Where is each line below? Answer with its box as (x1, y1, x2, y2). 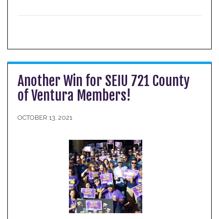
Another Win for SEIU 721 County (18, 72, 190, 89)
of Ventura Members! (18, 87, 131, 104)
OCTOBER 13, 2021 (18, 114, 72, 121)
